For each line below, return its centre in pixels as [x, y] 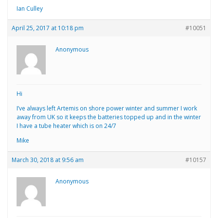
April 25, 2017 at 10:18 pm [48, 28]
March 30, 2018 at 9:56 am [48, 160]
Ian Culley [30, 8]
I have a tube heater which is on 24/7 [66, 126]
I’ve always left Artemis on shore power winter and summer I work [107, 108]
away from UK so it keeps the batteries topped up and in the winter [109, 117]
